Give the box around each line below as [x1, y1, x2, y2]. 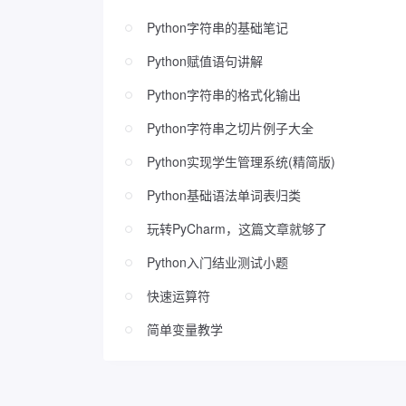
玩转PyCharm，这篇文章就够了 [147, 219, 327, 238]
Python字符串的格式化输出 [147, 85, 301, 104]
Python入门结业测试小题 [147, 253, 288, 272]
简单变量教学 [147, 320, 223, 339]
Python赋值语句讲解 [147, 52, 263, 71]
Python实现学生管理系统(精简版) [147, 152, 335, 171]
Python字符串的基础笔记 [147, 18, 288, 37]
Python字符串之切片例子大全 [147, 119, 314, 138]
